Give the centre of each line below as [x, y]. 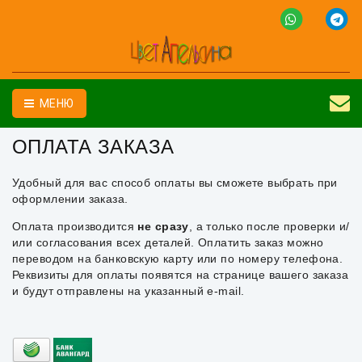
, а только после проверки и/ [269, 226]
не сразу [163, 226]
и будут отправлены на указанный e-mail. [128, 291]
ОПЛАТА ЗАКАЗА [93, 147]
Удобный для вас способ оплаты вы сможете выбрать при [175, 183]
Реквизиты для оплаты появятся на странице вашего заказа [181, 275]
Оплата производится [75, 226]
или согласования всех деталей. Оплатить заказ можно [168, 242]
